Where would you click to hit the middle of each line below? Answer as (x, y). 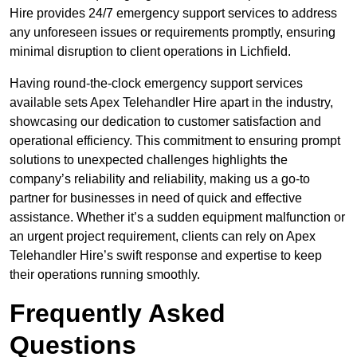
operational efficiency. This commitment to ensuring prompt (175, 141)
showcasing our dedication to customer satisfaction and (165, 122)
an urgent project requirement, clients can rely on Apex (163, 237)
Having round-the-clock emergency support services (156, 84)
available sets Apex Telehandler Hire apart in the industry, (171, 103)
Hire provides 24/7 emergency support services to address (173, 14)
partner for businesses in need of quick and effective (156, 198)
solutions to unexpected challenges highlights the (149, 160)
